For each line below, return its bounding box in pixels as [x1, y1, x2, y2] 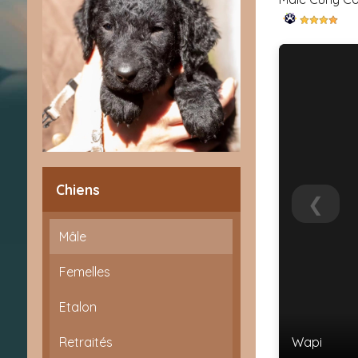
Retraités [59, 334, 113, 351]
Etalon [59, 299, 97, 316]
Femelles [59, 264, 111, 280]
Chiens [56, 181, 101, 198]
